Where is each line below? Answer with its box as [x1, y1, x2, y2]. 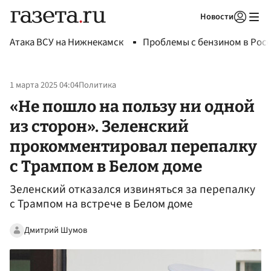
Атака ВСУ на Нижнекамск [10, 35, 123, 50]
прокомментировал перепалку [10, 136, 257, 156]
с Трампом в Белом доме [10, 156, 202, 176]
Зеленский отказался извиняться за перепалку [10, 181, 255, 198]
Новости [200, 10, 233, 23]
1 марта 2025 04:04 [10, 79, 79, 92]
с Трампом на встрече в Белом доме [10, 195, 193, 213]
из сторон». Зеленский [10, 116, 189, 136]
